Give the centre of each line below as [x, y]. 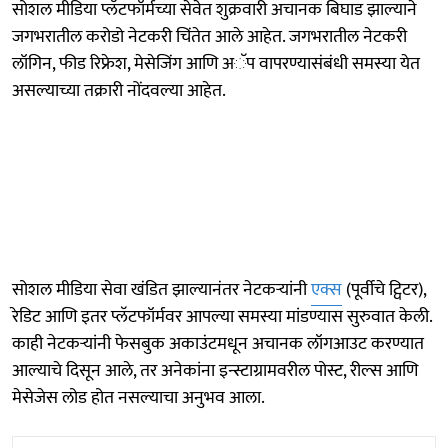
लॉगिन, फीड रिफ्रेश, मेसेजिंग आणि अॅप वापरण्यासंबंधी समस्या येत [216, 63]
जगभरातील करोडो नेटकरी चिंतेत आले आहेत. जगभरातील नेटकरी [209, 36]
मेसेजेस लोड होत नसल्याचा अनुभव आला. [138, 397]
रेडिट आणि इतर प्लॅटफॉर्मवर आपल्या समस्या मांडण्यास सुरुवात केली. [222, 316]
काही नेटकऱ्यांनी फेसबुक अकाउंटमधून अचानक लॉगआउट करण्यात [218, 343]
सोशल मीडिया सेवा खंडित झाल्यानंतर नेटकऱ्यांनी [161, 289]
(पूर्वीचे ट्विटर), [384, 289]
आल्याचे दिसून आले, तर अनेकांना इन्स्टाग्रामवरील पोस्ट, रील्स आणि [215, 370]
